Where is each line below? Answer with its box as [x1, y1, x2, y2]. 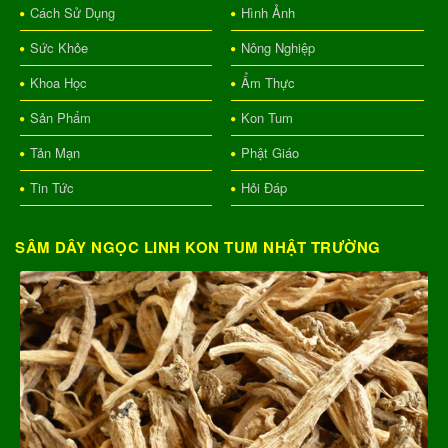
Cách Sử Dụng [30, 2, 115, 22]
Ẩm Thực [240, 72, 295, 92]
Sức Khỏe [30, 37, 88, 57]
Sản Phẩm [30, 107, 91, 127]
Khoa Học [30, 72, 87, 92]
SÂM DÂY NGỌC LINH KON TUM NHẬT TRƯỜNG [15, 235, 381, 258]
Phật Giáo [240, 142, 299, 162]
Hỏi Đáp [240, 177, 287, 197]
